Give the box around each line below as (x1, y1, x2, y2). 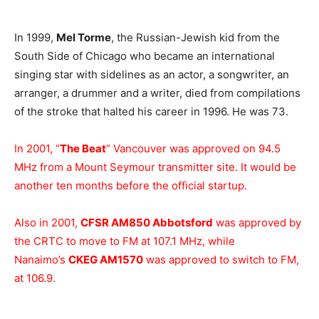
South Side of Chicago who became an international (14, 49, 275, 63)
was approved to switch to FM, (143, 253, 299, 266)
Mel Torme (56, 31, 111, 44)
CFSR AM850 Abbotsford (80, 216, 213, 229)
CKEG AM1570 (68, 253, 143, 266)
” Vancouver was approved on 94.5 (106, 142, 281, 155)
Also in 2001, (14, 216, 80, 229)
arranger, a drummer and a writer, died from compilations (14, 86, 300, 100)
